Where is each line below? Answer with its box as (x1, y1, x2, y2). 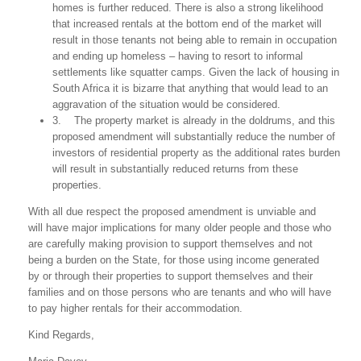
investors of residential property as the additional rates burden (52, 147, 340, 159)
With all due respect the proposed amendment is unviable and (28, 205, 316, 218)
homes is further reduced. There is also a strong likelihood (52, 2, 323, 14)
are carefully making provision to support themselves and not (28, 238, 313, 250)
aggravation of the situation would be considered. (52, 98, 280, 110)
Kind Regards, (28, 329, 94, 341)
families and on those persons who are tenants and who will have (28, 286, 331, 298)
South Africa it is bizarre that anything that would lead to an (52, 82, 328, 94)
